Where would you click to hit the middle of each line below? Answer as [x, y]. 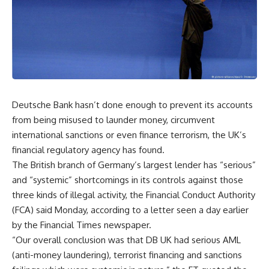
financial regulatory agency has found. [88, 150]
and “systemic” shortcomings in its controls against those [128, 180]
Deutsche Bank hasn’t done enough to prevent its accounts [132, 104]
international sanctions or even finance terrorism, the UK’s [129, 134]
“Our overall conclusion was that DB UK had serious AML [126, 240]
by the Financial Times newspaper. [82, 225]
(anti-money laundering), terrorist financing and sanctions [127, 255]
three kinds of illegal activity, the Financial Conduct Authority [134, 195]
